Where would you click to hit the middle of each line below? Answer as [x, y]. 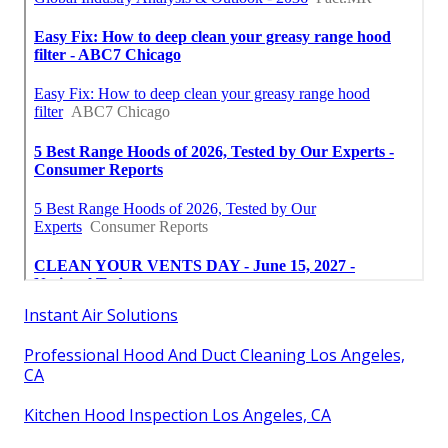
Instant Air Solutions [101, 314]
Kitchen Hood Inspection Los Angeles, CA [177, 414]
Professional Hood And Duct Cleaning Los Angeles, [214, 354]
